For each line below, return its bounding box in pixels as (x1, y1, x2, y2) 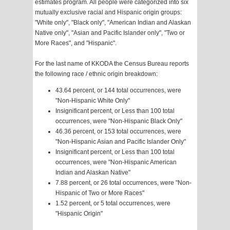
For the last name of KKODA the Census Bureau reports (35, 60, 189, 68)
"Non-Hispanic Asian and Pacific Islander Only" (55, 138, 186, 146)
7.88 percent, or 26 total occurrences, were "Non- (55, 179, 191, 187)
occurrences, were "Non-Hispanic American (55, 159, 177, 166)
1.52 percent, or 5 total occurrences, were (55, 200, 170, 207)
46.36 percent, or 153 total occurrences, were (55, 128, 181, 136)
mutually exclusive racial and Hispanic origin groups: (35, 9, 182, 16)
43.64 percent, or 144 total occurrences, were (55, 87, 181, 94)
